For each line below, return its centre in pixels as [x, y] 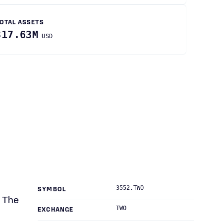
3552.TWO [130, 188]
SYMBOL [52, 190]
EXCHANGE [56, 210]
